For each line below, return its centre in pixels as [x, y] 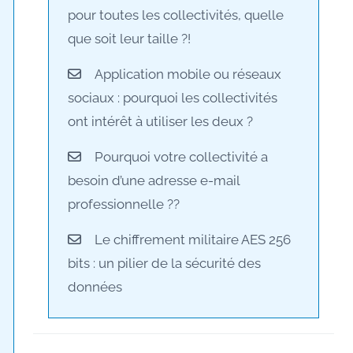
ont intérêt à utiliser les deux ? [161, 121]
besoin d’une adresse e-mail [154, 180]
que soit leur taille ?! [130, 39]
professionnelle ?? [124, 204]
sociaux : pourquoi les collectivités [173, 97]
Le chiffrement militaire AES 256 [193, 239]
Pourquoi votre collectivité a [182, 156]
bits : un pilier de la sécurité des [165, 263]
